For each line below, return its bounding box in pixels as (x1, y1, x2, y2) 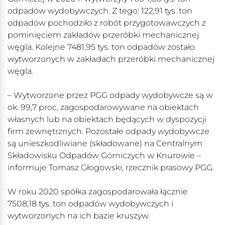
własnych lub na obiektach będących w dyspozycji (8, 115, 206, 125)
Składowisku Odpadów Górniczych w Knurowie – (8, 151, 201, 161)
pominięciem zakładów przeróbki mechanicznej (8, 30, 199, 40)
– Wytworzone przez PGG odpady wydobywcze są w (8, 90, 213, 100)
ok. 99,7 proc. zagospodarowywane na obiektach (8, 102, 199, 113)
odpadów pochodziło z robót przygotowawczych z (8, 18, 206, 28)
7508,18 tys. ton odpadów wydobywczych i (8, 199, 173, 209)
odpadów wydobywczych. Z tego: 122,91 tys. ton (8, 6, 192, 16)
